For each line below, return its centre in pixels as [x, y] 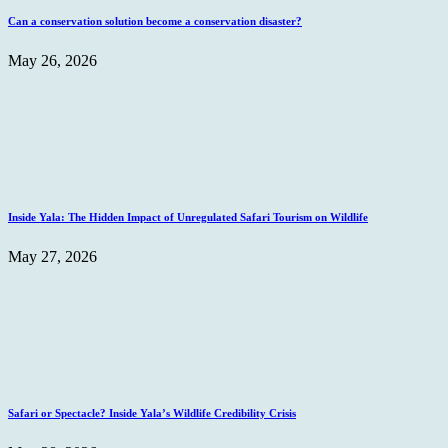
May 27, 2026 [52, 256]
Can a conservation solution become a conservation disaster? [155, 20]
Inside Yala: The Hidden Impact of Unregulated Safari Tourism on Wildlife [188, 216]
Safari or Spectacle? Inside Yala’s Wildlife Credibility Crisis [152, 412]
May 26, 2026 [52, 60]
